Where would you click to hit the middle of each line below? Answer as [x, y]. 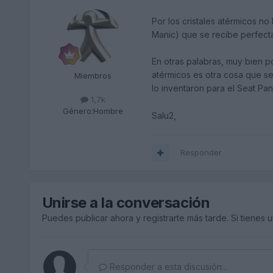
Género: [78, 111]
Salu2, [164, 116]
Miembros [93, 76]
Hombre [108, 111]
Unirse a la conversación [126, 203]
